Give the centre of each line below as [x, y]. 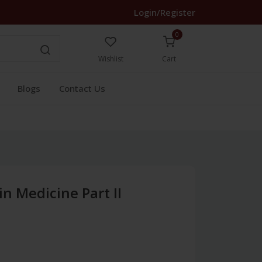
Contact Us [82, 88]
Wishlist [111, 59]
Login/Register [165, 12]
